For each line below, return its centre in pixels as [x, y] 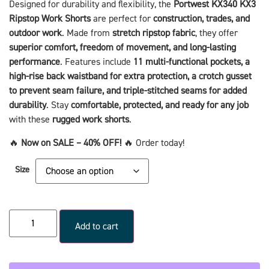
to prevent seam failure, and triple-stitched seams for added [128, 91]
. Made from [87, 33]
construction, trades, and [201, 19]
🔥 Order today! [153, 143]
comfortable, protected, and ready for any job [160, 105]
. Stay [59, 105]
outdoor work [35, 33]
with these [31, 120]
